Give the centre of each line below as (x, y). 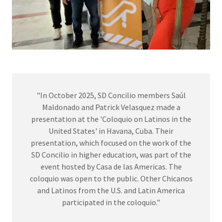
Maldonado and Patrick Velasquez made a (111, 107)
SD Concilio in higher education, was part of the (111, 154)
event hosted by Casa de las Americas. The (111, 166)
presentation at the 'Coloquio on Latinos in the (111, 119)
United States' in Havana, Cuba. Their (111, 131)
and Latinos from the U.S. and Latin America (111, 190)
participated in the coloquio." (111, 202)
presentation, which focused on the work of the (111, 142)
